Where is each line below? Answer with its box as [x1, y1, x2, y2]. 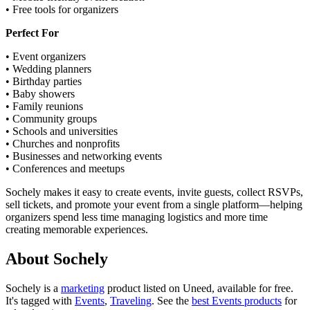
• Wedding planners [6, 62, 91, 75]
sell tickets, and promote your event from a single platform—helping [6, 198, 302, 210]
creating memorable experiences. [6, 223, 148, 235]
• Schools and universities [6, 125, 118, 137]
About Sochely [6, 249, 108, 268]
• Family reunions [6, 100, 83, 112]
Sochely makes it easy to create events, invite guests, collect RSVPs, [6, 185, 303, 198]
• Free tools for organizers [6, 3, 118, 15]
